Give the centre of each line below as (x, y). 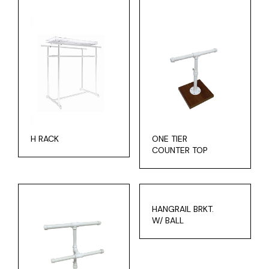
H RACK (45, 139)
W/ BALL (168, 220)
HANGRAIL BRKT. (183, 209)
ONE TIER (169, 139)
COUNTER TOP (180, 150)
